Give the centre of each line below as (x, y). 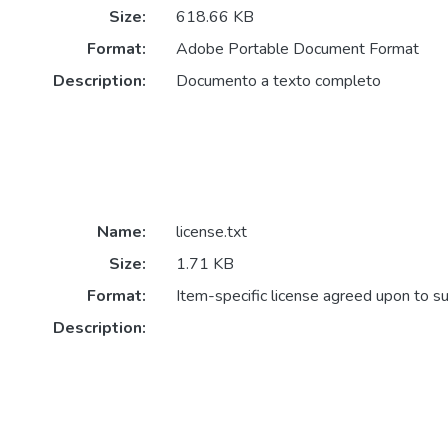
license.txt (211, 232)
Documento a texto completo (278, 81)
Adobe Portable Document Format (297, 49)
